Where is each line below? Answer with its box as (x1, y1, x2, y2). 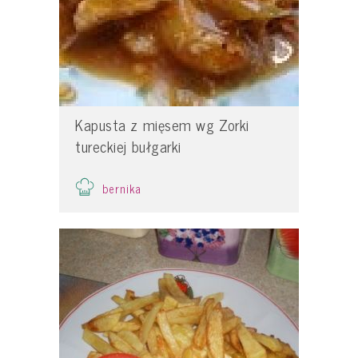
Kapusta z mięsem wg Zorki (75, 113, 249, 137)
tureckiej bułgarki (75, 134, 181, 159)
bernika (102, 178, 142, 198)
